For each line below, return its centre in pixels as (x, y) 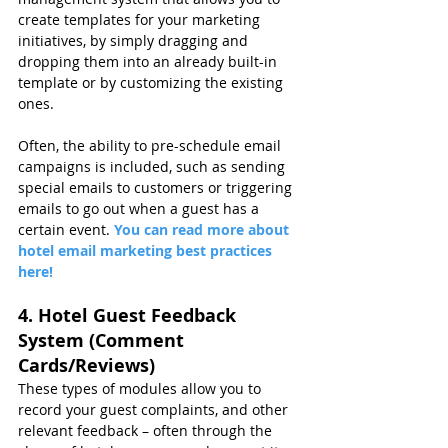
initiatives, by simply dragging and (135, 41)
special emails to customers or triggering (157, 188)
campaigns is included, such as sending (153, 167)
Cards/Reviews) (86, 366)
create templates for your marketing (141, 20)
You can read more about (203, 230)
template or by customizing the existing (152, 83)
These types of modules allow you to (141, 389)
